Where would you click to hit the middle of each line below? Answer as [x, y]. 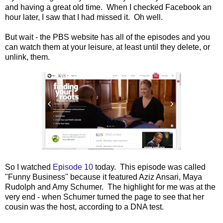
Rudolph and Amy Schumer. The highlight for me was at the [110, 187]
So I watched [29, 167]
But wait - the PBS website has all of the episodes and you [108, 37]
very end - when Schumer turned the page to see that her [105, 197]
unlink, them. [27, 57]
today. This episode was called [149, 167]
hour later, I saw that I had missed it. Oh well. [84, 17]
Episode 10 [73, 167]
